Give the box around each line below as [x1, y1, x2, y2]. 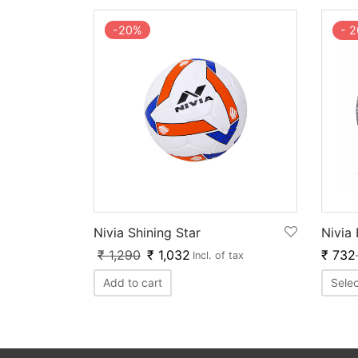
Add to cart [103, 275, 162, 289]
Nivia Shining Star [93, 224, 201, 241]
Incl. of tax [193, 249, 244, 261]
